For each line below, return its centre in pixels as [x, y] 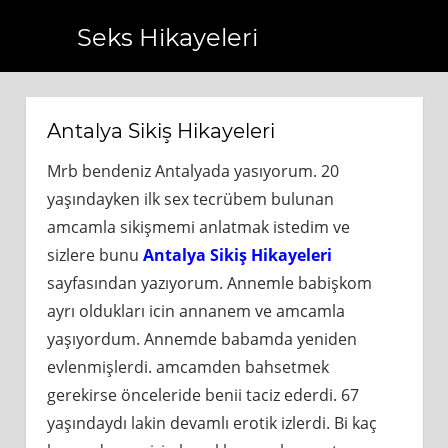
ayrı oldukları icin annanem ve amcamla [195, 311]
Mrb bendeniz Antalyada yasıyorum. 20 [192, 171]
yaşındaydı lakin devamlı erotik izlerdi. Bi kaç [211, 423]
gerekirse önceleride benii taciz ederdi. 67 [202, 395]
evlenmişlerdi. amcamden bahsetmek [187, 367]
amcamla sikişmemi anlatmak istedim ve [198, 227]
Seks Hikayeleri [167, 37]
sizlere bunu [94, 255]
